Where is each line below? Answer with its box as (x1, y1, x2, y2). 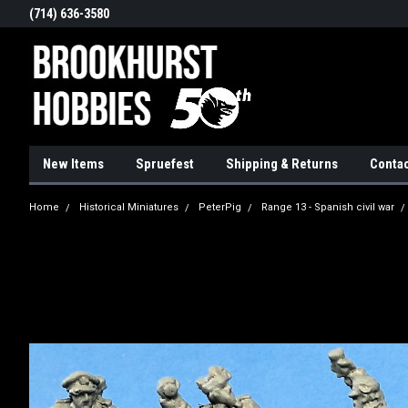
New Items (43, 156, 104, 172)
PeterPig (199, 201, 241, 213)
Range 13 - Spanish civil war (261, 201, 394, 213)
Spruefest (136, 156, 194, 172)
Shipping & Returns (226, 156, 338, 172)
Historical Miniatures (79, 201, 178, 213)
